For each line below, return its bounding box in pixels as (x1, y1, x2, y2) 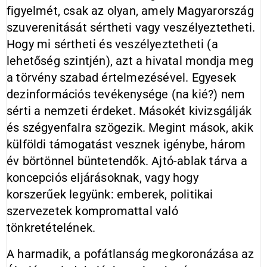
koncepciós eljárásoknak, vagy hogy (7, 170, 198, 185)
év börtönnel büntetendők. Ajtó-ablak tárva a (7, 154, 247, 168)
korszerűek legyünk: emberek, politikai (7, 187, 213, 201)
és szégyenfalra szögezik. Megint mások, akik (7, 120, 253, 135)
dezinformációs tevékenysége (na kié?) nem (7, 87, 246, 101)
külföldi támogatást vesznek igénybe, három (7, 137, 246, 151)
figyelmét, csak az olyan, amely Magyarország (7, 4, 254, 18)
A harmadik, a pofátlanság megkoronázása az (7, 247, 254, 261)
